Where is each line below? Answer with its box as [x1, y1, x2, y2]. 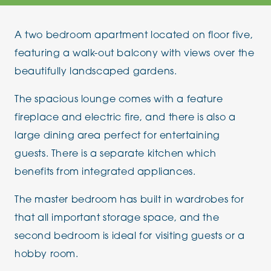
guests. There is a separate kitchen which [15, 149, 217, 159]
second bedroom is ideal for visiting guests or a [15, 232, 245, 241]
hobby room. [15, 250, 79, 260]
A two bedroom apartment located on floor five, [15, 31, 253, 41]
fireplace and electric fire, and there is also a [15, 113, 236, 123]
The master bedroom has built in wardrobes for [15, 195, 244, 205]
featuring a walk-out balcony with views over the [15, 49, 255, 59]
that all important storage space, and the [15, 214, 220, 223]
